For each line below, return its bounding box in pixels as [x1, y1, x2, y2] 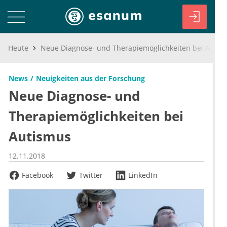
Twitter [79, 170, 103, 180]
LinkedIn [128, 170, 158, 180]
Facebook [22, 170, 54, 180]
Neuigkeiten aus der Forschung [36, 73, 145, 83]
